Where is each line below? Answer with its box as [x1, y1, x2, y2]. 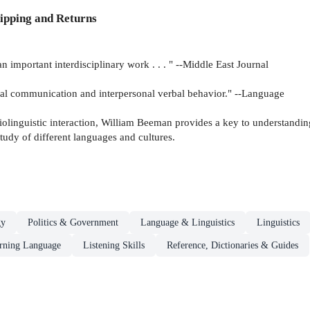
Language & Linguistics [140, 217, 235, 228]
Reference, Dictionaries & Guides [167, 240, 298, 251]
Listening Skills [83, 240, 145, 251]
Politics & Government [28, 217, 118, 228]
